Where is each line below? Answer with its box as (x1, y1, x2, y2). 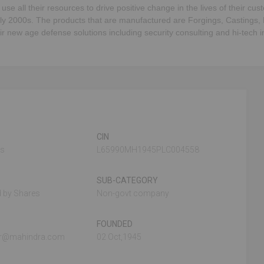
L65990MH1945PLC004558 (97, 145, 200, 154)
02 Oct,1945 (97, 232, 142, 242)
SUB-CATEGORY (97, 176, 159, 185)
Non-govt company (97, 189, 170, 198)
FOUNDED (97, 219, 133, 229)
